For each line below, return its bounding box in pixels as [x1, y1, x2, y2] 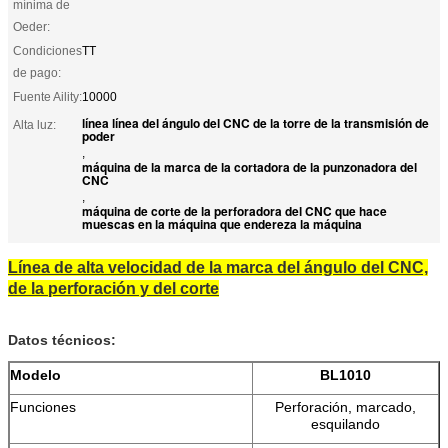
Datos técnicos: [8, 331, 116, 348]
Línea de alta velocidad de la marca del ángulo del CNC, [8, 258, 428, 276]
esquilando [311, 415, 380, 432]
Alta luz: [13, 117, 56, 132]
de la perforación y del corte [8, 279, 219, 297]
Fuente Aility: [13, 89, 82, 104]
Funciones [10, 398, 76, 415]
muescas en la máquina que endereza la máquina [82, 214, 362, 233]
